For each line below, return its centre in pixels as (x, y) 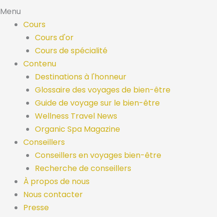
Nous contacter (53, 194)
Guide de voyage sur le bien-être (97, 103)
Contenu (40, 64)
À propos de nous (56, 181)
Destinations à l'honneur (81, 77)
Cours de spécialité (71, 51)
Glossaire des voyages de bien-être (103, 90)
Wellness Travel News (76, 116)
